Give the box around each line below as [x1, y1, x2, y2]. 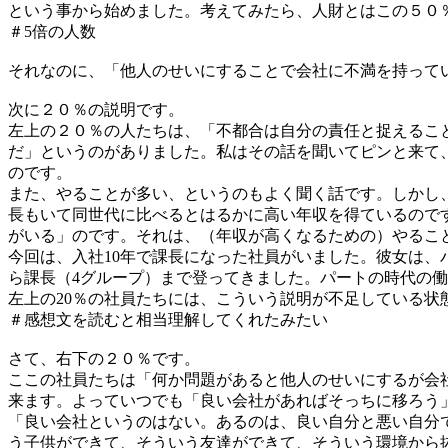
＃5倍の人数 [8, 22, 96, 40]
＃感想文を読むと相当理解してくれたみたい [8, 310, 328, 328]
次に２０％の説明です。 [8, 100, 184, 118]
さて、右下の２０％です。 [8, 349, 200, 367]
